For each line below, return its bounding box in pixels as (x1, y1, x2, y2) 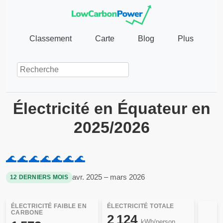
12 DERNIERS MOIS (10, 173, 68, 181)
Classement (29, 34, 72, 43)
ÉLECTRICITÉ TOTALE (107, 203, 174, 210)
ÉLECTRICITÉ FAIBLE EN (10, 203, 87, 210)
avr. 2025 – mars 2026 (72, 173, 145, 182)
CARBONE (10, 210, 43, 216)
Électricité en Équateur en (12, 100, 211, 118)
